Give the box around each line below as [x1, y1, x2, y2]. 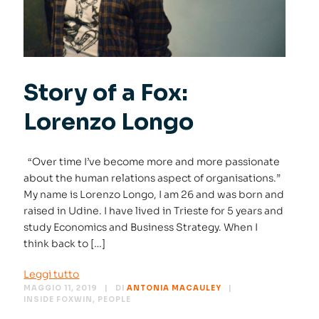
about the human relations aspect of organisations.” [23, 172, 281, 185]
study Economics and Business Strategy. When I [23, 221, 258, 234]
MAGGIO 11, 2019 [23, 283, 98, 293]
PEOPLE [98, 295, 132, 305]
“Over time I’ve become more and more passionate [23, 155, 281, 169]
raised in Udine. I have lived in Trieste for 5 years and [23, 204, 284, 218]
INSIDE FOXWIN [23, 295, 93, 305]
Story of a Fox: [23, 78, 189, 108]
